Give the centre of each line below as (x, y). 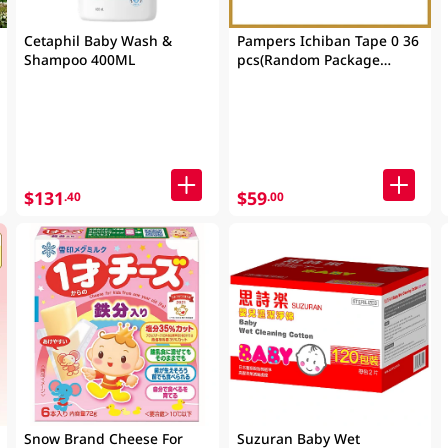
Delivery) (265, 78)
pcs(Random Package (308, 59)
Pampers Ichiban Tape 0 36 (327, 40)
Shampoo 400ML (80, 59)
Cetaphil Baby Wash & (98, 40)
